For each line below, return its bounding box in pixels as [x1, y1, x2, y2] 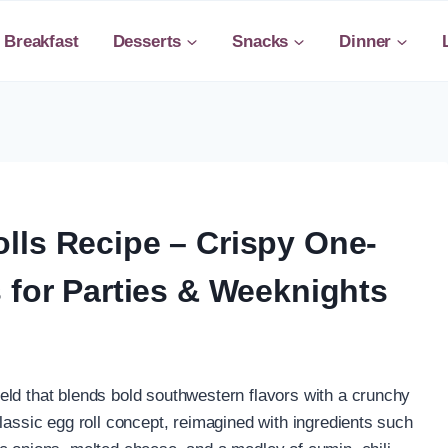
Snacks [232, 31, 289, 51]
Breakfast [4, 31, 79, 51]
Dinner [339, 31, 392, 51]
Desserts [112, 31, 182, 51]
